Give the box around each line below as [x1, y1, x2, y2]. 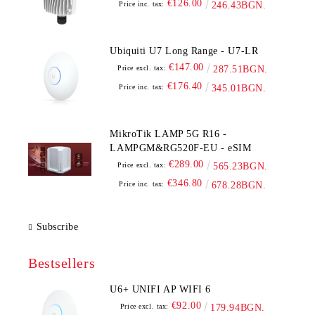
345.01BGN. [211, 83, 266, 94]
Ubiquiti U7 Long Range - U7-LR [110, 46, 259, 57]
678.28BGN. [211, 180, 266, 191]
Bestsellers [28, 255, 96, 271]
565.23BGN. [213, 161, 268, 172]
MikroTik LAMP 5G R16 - [110, 129, 227, 140]
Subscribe [36, 221, 79, 233]
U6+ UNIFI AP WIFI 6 [131, 284, 212, 295]
